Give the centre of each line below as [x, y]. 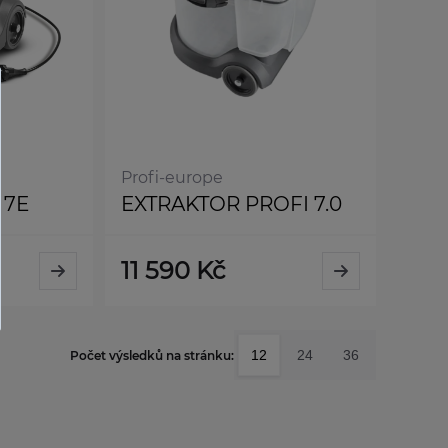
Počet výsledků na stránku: [152, 355]
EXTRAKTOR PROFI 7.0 [231, 204]
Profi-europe [171, 178]
